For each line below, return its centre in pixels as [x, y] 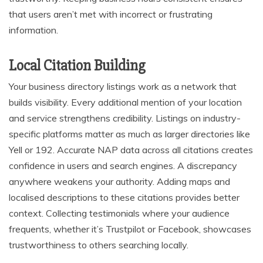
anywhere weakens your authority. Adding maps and [119, 181]
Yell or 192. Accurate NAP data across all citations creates [131, 149]
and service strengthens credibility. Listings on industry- [125, 118]
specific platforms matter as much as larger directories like [129, 134]
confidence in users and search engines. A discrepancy [123, 165]
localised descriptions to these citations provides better [124, 197]
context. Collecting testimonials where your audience [119, 213]
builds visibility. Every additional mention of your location [125, 102]
